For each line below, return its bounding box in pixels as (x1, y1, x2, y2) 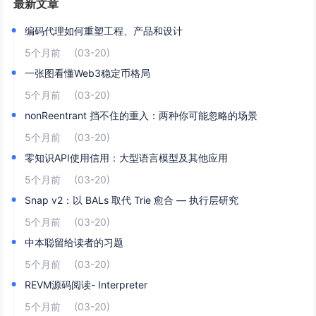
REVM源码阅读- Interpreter (25, 279, 148, 291)
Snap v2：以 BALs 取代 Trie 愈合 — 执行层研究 (25, 194, 239, 206)
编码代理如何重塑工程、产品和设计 (25, 25, 183, 37)
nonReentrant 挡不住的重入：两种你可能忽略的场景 (25, 109, 258, 121)
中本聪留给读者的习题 (25, 236, 124, 248)
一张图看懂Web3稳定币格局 (25, 67, 151, 79)
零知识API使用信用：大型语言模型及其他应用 (25, 152, 229, 164)
